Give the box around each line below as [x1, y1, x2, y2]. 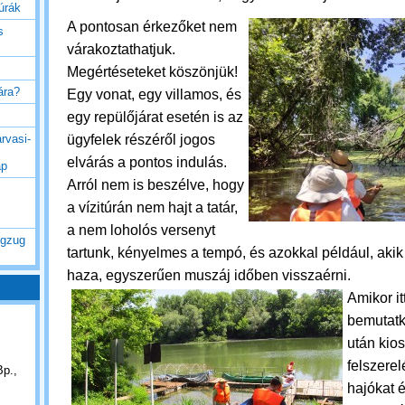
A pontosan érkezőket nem [67, 19, 237, 34]
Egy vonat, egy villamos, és [67, 87, 241, 102]
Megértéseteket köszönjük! [67, 64, 238, 80]
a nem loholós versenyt [67, 222, 215, 238]
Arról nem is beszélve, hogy [67, 177, 244, 193]
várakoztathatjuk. [67, 42, 175, 57]
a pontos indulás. [118, 155, 234, 170]
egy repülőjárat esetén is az [67, 109, 243, 125]
